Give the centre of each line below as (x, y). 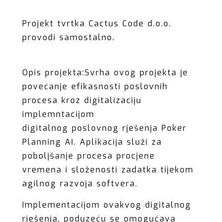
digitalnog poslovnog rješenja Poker (104, 128)
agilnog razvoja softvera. (80, 184)
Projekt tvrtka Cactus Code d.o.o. (97, 24)
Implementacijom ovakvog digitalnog (107, 205)
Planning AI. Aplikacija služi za (92, 142)
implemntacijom (58, 114)
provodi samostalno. (68, 38)
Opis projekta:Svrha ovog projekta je (105, 73)
